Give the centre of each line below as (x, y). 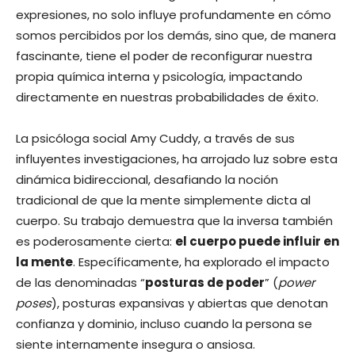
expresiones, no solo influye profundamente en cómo (174, 14)
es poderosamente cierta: (95, 241)
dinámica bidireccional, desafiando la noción (147, 179)
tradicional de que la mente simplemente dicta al (163, 200)
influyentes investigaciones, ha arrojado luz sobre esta (177, 158)
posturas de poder (205, 282)
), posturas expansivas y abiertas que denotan (190, 303)
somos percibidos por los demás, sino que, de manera (176, 35)
